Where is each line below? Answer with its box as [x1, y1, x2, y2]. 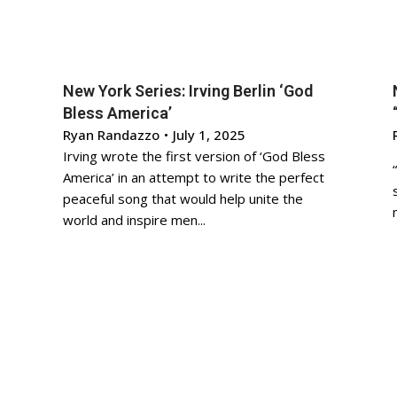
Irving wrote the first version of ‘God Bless [63, 147, 326, 165]
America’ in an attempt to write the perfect [63, 168, 325, 186]
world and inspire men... [63, 211, 206, 229]
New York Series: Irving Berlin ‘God [63, 82, 314, 100]
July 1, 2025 [173, 126, 246, 144]
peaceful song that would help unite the [63, 190, 304, 207]
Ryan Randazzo [63, 126, 160, 144]
